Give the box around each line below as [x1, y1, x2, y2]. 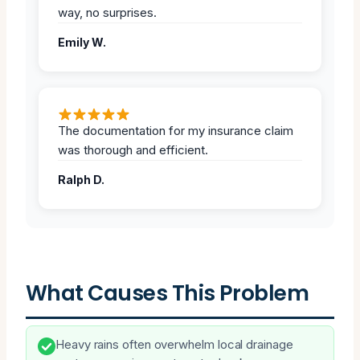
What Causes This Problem [26, 277, 309, 308]
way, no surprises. [58, 4, 157, 20]
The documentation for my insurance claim [58, 122, 293, 138]
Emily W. [58, 35, 106, 49]
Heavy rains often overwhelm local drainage [55, 337, 293, 352]
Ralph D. [58, 172, 104, 186]
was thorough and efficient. [58, 141, 208, 157]
